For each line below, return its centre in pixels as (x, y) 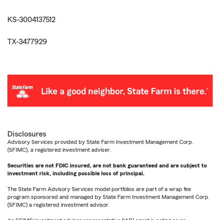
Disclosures (27, 134)
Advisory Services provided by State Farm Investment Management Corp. (100, 142)
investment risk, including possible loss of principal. (76, 174)
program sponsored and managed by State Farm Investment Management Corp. (109, 197)
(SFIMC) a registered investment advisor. (58, 205)
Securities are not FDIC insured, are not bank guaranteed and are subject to (107, 166)
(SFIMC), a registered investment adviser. (59, 150)
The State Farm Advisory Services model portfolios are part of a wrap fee (99, 189)
